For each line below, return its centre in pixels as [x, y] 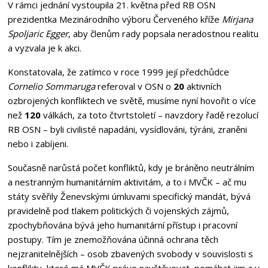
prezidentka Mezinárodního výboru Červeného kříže [115, 19]
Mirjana [237, 19]
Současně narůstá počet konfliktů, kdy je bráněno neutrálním [131, 167]
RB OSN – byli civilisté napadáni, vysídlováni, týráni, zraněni [127, 129]
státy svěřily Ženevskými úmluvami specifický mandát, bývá [129, 196]
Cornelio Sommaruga [51, 86]
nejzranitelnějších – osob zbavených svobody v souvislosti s [130, 253]
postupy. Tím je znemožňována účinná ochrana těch [113, 239]
